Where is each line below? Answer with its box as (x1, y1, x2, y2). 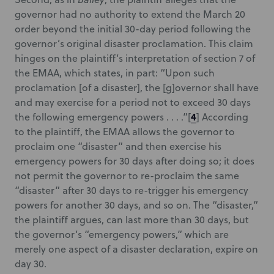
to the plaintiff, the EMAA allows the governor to (15, 125, 235, 138)
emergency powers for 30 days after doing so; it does (15, 154, 254, 168)
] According (196, 110, 248, 124)
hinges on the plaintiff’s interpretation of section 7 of (15, 51, 255, 65)
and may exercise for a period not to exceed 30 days (15, 95, 251, 109)
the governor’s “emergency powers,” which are (15, 228, 229, 241)
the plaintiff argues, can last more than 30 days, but (15, 213, 249, 226)
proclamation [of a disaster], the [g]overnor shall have (15, 81, 259, 94)
